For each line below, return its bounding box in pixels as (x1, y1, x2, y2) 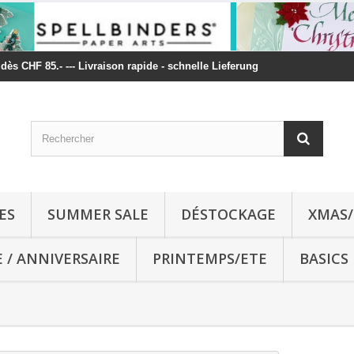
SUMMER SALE (47, 205, 149, 224)
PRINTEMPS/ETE (153, 249, 267, 268)
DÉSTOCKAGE (181, 205, 276, 224)
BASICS (299, 249, 348, 268)
